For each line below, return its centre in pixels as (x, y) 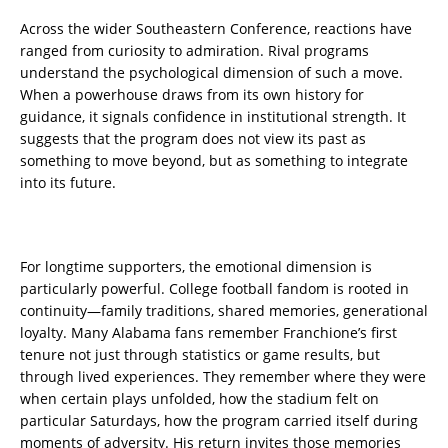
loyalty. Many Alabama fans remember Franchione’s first (208, 333)
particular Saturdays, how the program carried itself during (219, 421)
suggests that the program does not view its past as (193, 139)
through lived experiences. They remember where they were (223, 377)
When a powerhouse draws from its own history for (192, 95)
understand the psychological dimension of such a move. (211, 73)
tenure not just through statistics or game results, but (200, 355)
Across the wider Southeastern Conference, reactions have (216, 29)
